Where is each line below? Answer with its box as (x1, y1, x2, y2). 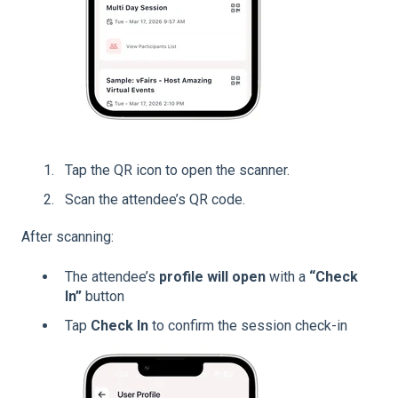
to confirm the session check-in (148, 316, 347, 334)
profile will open (159, 267, 266, 285)
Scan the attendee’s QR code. (65, 191, 245, 209)
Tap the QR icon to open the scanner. (65, 162, 290, 179)
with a (266, 267, 309, 285)
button (82, 287, 124, 305)
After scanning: (21, 228, 114, 246)
